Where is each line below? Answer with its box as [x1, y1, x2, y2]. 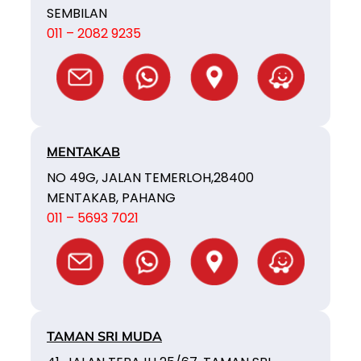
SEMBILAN [47, 3, 107, 23]
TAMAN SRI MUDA [47, 327, 162, 344]
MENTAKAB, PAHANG [47, 188, 176, 207]
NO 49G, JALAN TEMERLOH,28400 [47, 168, 254, 187]
